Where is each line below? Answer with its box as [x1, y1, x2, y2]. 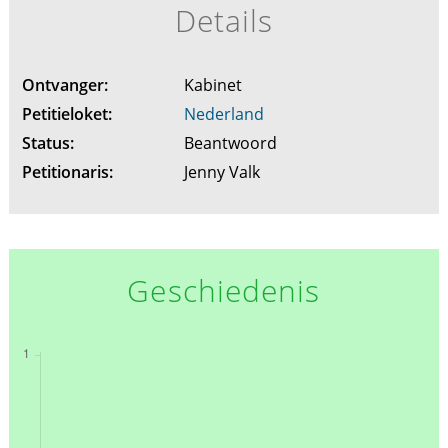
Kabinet [183, 74, 246, 97]
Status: [21, 132, 74, 155]
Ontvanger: [21, 74, 108, 97]
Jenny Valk [183, 161, 264, 184]
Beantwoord [183, 132, 281, 155]
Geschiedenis [127, 270, 321, 312]
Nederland [183, 103, 264, 126]
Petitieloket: [21, 103, 112, 126]
